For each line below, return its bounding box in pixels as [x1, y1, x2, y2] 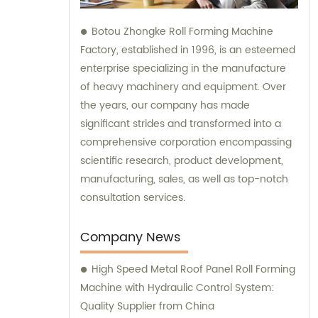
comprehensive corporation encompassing [80, 134, 292, 151]
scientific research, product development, [80, 153, 283, 170]
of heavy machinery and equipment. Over [80, 79, 286, 96]
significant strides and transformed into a [80, 116, 281, 133]
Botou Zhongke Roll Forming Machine [92, 23, 273, 40]
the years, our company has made [80, 97, 250, 114]
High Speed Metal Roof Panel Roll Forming [92, 261, 295, 278]
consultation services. [80, 190, 185, 207]
